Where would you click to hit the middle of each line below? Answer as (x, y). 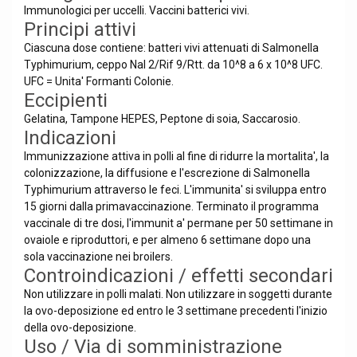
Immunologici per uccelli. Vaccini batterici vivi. (137, 10)
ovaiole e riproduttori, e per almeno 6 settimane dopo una (167, 240)
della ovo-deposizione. (80, 328)
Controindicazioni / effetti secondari (178, 276)
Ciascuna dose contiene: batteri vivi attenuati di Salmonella (171, 48)
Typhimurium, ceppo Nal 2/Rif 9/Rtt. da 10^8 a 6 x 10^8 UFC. (173, 65)
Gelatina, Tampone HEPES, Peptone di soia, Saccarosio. (162, 119)
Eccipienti (66, 100)
